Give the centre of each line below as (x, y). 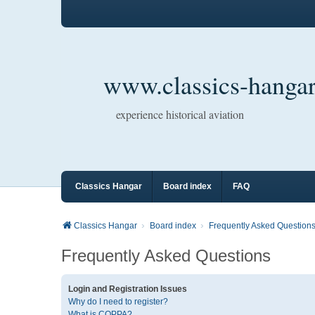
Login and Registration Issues (128, 289)
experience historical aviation (180, 114)
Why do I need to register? (118, 302)
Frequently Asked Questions (166, 256)
